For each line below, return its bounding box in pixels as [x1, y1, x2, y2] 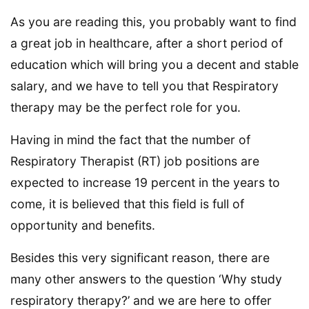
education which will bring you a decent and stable [10, 57, 299, 72]
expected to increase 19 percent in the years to [10, 175, 280, 190]
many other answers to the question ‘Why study [10, 271, 282, 286]
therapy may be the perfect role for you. [10, 99, 241, 114]
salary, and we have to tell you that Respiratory [10, 78, 279, 93]
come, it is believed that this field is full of [10, 196, 244, 211]
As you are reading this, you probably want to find [10, 14, 297, 29]
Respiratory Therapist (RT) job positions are [10, 153, 259, 168]
